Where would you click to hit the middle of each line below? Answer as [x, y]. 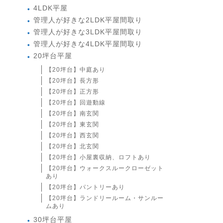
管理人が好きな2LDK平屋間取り [88, 20]
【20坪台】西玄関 [72, 136]
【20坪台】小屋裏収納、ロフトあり [98, 158]
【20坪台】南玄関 [72, 114]
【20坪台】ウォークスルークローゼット [105, 168]
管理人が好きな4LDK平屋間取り [88, 44]
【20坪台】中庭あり [75, 70]
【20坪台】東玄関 [72, 125]
